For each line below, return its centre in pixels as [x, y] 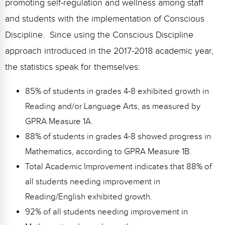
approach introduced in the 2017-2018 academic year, [109, 51]
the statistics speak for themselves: [73, 67]
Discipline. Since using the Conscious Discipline [99, 35]
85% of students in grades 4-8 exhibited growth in [117, 91]
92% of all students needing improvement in [106, 212]
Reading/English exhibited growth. [89, 197]
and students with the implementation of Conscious [105, 19]
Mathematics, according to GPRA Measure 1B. [108, 151]
